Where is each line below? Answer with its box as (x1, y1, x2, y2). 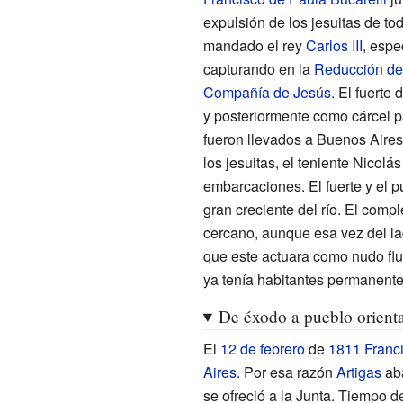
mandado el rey (202, 34, 306, 56)
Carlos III (305, 34, 363, 56)
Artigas (336, 361, 381, 382)
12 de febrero (219, 337, 305, 359)
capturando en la (202, 58, 314, 79)
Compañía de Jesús (202, 81, 331, 103)
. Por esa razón (236, 361, 336, 382)
